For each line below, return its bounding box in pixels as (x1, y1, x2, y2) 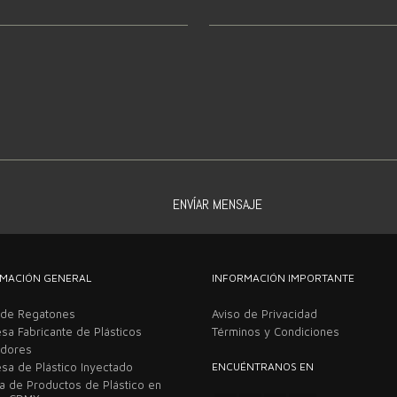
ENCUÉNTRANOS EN (212, 359, 314, 373)
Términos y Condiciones (212, 323, 339, 339)
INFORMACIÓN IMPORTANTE (212, 270, 354, 284)
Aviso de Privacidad (212, 306, 317, 321)
